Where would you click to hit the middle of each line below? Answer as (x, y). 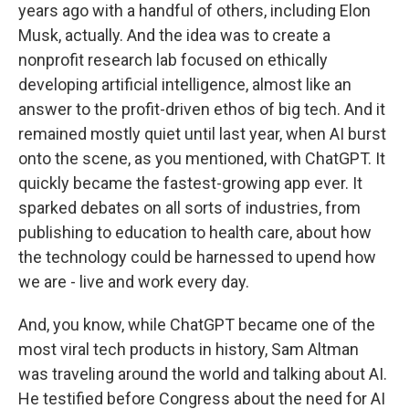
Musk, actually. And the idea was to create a (174, 35)
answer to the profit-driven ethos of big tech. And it (202, 109)
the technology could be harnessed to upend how (197, 257)
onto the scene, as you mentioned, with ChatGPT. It (202, 158)
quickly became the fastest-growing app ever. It (190, 183)
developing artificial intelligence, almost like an (185, 84)
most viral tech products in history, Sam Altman (189, 349)
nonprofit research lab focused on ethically (173, 60)
